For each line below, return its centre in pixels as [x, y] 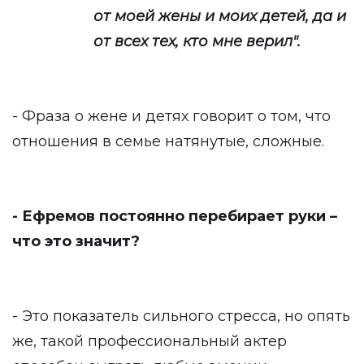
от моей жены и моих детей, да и [220, 16]
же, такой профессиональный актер [149, 341]
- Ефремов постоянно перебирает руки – [175, 216]
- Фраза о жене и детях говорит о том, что [171, 116]
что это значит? [76, 241]
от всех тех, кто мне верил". [197, 41]
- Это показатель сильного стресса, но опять [181, 316]
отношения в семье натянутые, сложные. [168, 141]
